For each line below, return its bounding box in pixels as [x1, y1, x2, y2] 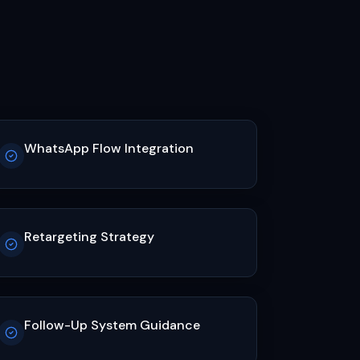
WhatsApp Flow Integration [24, 140, 194, 157]
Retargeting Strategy [24, 228, 155, 245]
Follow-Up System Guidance [24, 317, 201, 333]
